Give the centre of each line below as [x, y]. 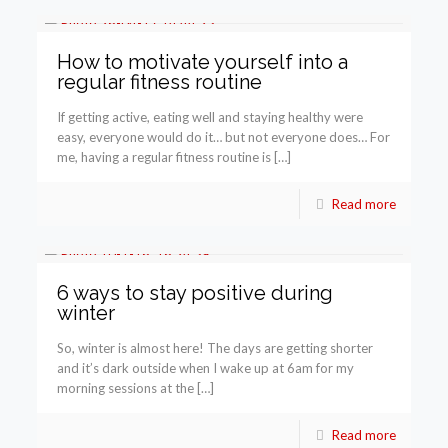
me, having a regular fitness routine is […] [174, 156]
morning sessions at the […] [136, 387]
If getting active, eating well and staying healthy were [210, 116]
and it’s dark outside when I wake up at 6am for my [206, 367]
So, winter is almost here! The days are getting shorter [215, 347]
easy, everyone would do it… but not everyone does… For [224, 136]
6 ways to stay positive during [195, 292]
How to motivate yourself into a [203, 61]
